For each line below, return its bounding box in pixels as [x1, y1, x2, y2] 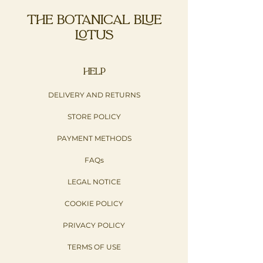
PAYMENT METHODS [56, 134, 131, 143]
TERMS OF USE [67, 242, 121, 251]
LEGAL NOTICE [67, 177, 121, 186]
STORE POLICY [67, 112, 121, 121]
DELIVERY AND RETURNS [48, 90, 140, 99]
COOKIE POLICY [65, 199, 123, 208]
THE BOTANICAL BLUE [26, 12, 161, 28]
